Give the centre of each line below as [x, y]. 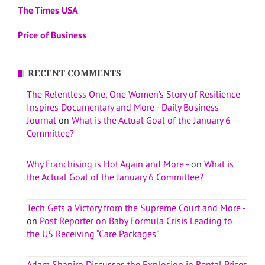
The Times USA [48, 10]
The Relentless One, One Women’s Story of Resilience [133, 94]
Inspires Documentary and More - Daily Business [123, 107]
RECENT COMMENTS [75, 73]
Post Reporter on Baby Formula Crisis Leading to [136, 220]
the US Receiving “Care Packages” [93, 233]
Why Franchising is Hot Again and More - [108, 164]
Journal [41, 120]
